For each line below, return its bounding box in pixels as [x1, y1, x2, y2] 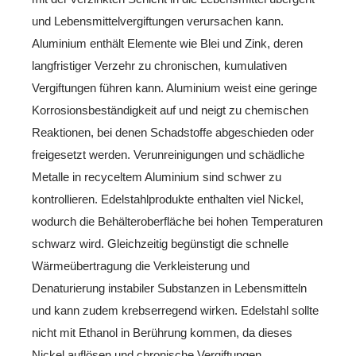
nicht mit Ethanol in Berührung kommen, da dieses [32, 325, 292, 339]
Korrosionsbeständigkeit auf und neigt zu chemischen [32, 103, 308, 117]
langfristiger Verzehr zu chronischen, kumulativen [32, 58, 287, 72]
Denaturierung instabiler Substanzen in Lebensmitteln [32, 281, 307, 295]
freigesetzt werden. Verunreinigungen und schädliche [32, 147, 304, 161]
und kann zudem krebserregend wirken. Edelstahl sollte [32, 303, 319, 317]
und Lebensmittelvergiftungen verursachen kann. [32, 14, 284, 28]
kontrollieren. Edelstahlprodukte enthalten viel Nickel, [32, 192, 304, 206]
